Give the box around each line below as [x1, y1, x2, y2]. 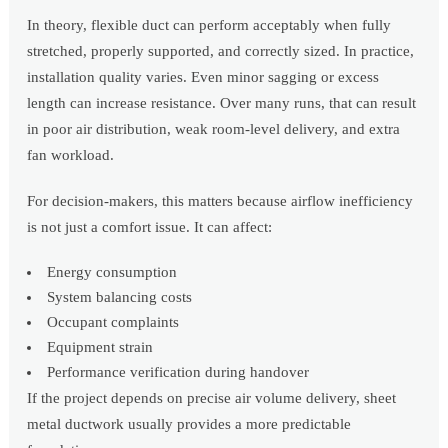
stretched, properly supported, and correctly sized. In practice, [27, 43, 415, 60]
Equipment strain [47, 339, 154, 356]
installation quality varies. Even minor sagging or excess [27, 69, 380, 86]
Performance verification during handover [47, 364, 310, 381]
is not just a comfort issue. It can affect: [27, 219, 273, 236]
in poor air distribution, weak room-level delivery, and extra [27, 121, 401, 138]
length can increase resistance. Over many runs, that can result [27, 95, 417, 112]
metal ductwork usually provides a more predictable [27, 416, 352, 433]
